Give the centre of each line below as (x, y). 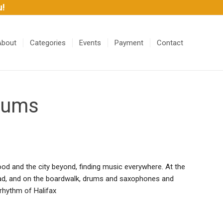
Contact (170, 43)
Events (90, 43)
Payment (129, 43)
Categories (48, 43)
